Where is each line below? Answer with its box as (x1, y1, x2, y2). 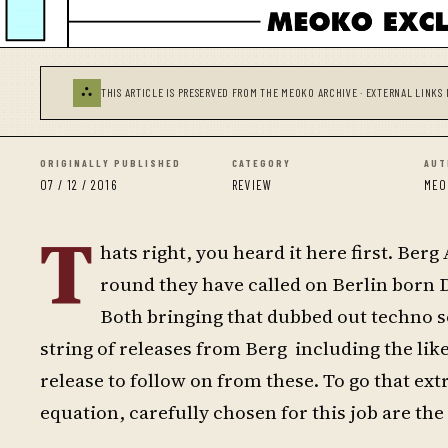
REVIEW (232, 176, 273, 193)
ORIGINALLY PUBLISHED (40, 156, 181, 169)
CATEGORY (232, 156, 291, 169)
